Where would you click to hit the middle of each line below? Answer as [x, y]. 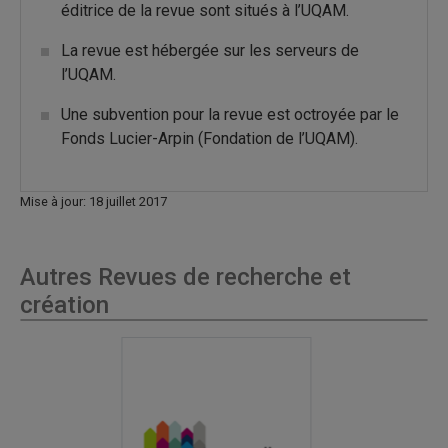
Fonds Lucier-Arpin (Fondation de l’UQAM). [209, 139]
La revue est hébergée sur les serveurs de [210, 51]
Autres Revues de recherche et [185, 277]
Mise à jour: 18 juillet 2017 [93, 202]
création [64, 305]
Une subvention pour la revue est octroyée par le [230, 115]
